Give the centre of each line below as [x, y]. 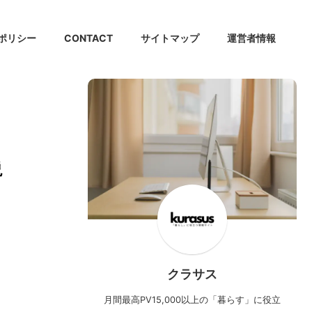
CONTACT [88, 38]
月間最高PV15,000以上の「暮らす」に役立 [192, 300]
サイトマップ [170, 38]
